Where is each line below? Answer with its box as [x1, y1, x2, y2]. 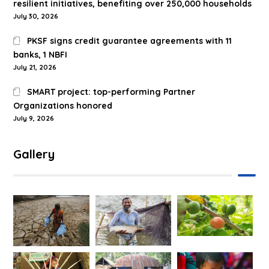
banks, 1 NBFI [13, 49, 68, 61]
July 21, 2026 [13, 63, 57, 72]
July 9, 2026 [13, 114, 55, 123]
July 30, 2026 [13, 12, 59, 21]
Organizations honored [13, 100, 113, 112]
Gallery [13, 147, 55, 162]
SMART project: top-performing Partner [26, 86, 195, 98]
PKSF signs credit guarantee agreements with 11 [26, 35, 232, 47]
